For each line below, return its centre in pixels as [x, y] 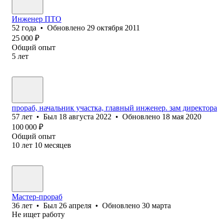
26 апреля [75, 205]
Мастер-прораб [37, 196]
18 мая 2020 [182, 116]
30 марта [156, 205]
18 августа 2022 [85, 116]
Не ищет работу [38, 214]
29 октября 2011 [113, 27]
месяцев [58, 145]
